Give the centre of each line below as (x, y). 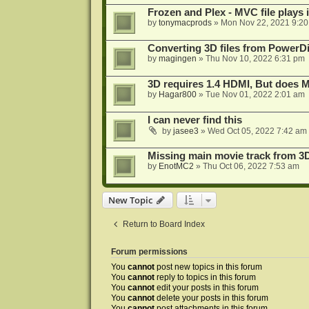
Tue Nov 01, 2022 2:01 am (255, 94)
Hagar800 (177, 94)
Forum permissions (149, 252)
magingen (177, 59)
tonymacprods (185, 23)
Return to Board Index (163, 224)
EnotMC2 (176, 166)
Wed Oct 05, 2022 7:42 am (257, 131)
